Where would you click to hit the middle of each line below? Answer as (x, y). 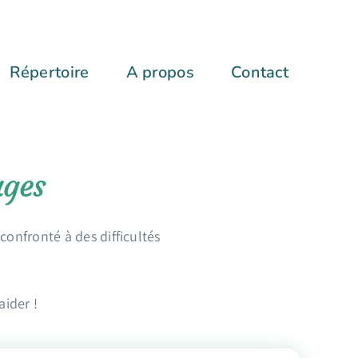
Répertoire (49, 73)
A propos (160, 73)
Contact (260, 73)
